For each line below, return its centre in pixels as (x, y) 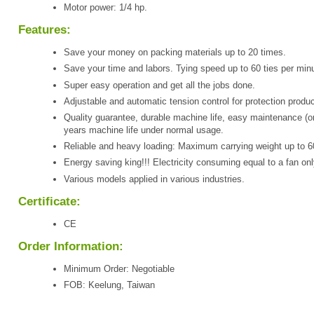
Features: (45, 30)
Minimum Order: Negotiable (119, 268)
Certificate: (49, 201)
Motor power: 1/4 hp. (105, 8)
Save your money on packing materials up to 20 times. (175, 53)
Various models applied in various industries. (154, 179)
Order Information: (71, 246)
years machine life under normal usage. (144, 130)
